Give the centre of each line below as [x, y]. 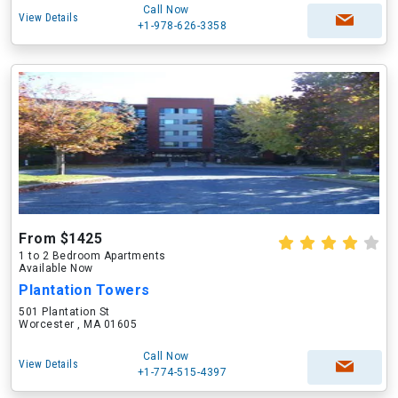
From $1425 [60, 239]
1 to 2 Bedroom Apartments [92, 256]
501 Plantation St [64, 312]
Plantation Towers [84, 290]
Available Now [56, 268]
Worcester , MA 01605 [78, 324]
